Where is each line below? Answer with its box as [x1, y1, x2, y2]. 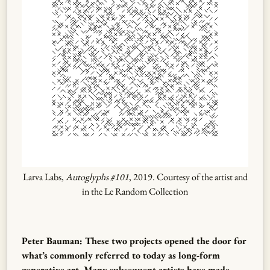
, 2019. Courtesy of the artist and [128, 170, 248, 183]
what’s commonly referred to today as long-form [22, 248, 220, 262]
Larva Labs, [22, 170, 66, 183]
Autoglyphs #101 [65, 170, 129, 183]
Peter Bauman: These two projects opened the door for [22, 234, 246, 247]
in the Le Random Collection [82, 184, 188, 198]
